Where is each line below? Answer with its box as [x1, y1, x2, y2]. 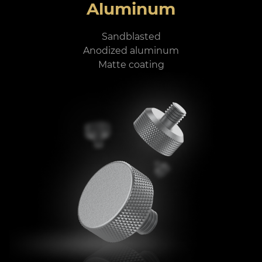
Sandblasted [101, 31, 161, 43]
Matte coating [98, 59, 164, 71]
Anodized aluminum [83, 45, 179, 57]
